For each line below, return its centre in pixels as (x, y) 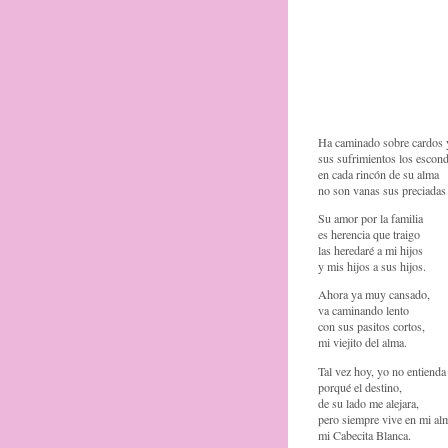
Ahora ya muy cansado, (374, 294)
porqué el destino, (360, 386)
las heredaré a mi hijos (370, 250)
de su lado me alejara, (368, 402)
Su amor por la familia (370, 218)
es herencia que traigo (369, 234)
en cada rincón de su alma (378, 174)
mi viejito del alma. (362, 342)
